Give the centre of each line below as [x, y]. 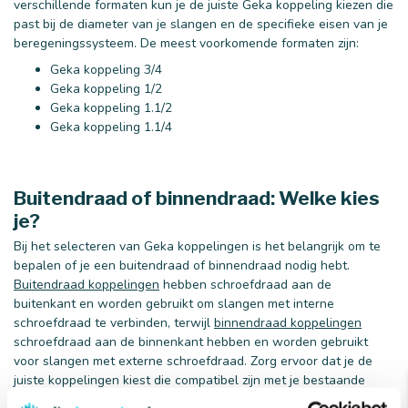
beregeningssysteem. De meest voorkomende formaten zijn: [186, 43]
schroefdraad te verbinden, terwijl [114, 322]
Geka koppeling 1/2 [106, 89]
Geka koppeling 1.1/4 [111, 127]
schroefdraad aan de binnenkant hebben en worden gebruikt [191, 342]
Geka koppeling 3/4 [106, 70]
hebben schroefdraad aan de [245, 284]
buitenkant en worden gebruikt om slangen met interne [174, 303]
